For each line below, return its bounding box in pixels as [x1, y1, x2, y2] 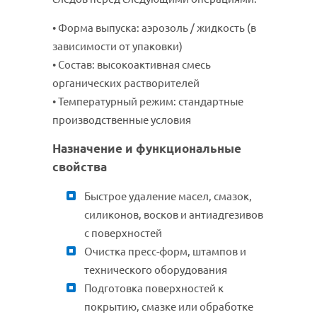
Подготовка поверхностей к [84, 282, 224, 295]
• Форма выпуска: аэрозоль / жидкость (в [52, 22, 256, 35]
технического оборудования [84, 264, 227, 277]
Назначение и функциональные [52, 142, 241, 156]
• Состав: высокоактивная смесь [52, 59, 211, 71]
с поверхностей [84, 227, 162, 240]
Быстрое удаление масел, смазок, [84, 190, 252, 203]
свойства [52, 160, 107, 174]
